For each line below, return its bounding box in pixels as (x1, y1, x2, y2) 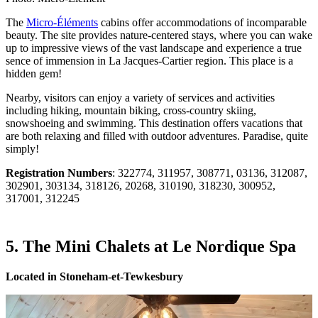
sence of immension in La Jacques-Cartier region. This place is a (6, 54, 293, 67)
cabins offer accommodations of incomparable (98, 16, 307, 28)
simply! (6, 142, 39, 155)
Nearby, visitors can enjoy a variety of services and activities (6, 91, 275, 104)
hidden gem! (6, 67, 62, 79)
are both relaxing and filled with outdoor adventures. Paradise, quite (6, 129, 308, 142)
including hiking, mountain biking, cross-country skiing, (6, 104, 256, 116)
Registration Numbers (6, 166, 112, 179)
